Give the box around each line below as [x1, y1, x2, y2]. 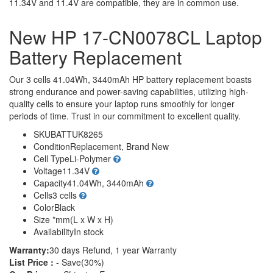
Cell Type [34, 152, 69, 165]
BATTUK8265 [51, 127, 103, 140]
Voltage [34, 164, 62, 177]
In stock [74, 225, 104, 238]
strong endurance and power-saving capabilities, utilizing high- [9, 85, 249, 97]
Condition [34, 140, 70, 152]
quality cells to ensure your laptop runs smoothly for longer [9, 97, 235, 110]
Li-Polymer [69, 152, 113, 165]
